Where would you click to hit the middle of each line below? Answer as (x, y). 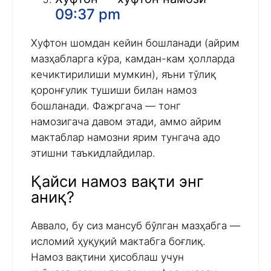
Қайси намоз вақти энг (117, 181)
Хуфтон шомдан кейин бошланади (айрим (135, 43)
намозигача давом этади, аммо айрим (126, 122)
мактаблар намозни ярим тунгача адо (126, 138)
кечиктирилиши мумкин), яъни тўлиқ (123, 75)
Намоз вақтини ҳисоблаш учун (107, 257)
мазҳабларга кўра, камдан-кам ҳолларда (133, 59)
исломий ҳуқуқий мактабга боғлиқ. (118, 242)
